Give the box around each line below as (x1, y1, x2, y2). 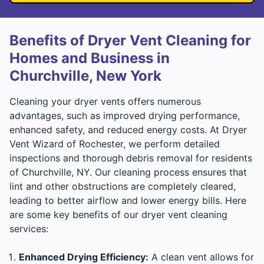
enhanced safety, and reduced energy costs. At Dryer (9, 123, 247, 136)
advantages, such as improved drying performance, (9, 109, 240, 121)
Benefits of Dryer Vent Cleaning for (9, 31, 251, 49)
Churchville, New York (9, 67, 161, 84)
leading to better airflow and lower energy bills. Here (9, 194, 246, 206)
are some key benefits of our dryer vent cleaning (9, 208, 227, 220)
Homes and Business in (9, 49, 170, 67)
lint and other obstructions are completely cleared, (9, 180, 236, 192)
